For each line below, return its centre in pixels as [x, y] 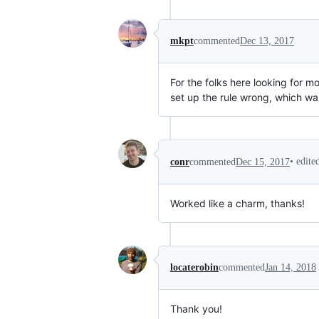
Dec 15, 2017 [263, 162]
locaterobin [194, 268]
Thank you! [196, 309]
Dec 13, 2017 [267, 41]
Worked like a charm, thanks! [237, 204]
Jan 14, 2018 [291, 268]
